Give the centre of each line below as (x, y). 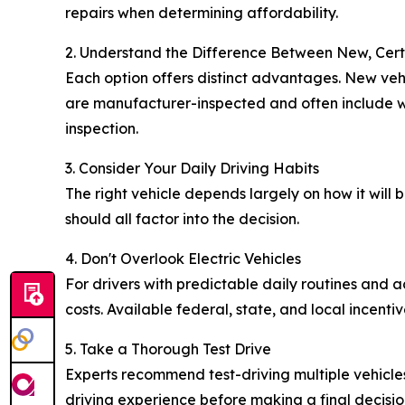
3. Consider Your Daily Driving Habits (192, 169)
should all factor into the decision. (182, 219)
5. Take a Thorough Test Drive (168, 349)
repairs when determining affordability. (202, 13)
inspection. (102, 129)
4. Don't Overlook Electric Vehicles (183, 259)
